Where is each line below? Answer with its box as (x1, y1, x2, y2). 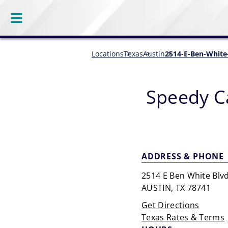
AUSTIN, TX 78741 (141, 182, 211, 193)
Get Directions (141, 199, 199, 211)
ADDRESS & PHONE (141, 151, 224, 162)
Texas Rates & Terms (141, 212, 225, 223)
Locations (92, 49, 124, 59)
